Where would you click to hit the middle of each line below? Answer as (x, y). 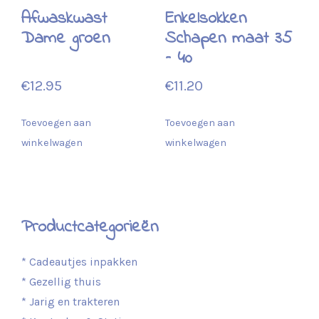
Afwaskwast (64, 19)
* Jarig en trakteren (70, 302)
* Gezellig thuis (61, 282)
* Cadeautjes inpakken (79, 262)
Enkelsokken (205, 19)
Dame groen (66, 39)
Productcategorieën (90, 228)
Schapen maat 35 (228, 39)
